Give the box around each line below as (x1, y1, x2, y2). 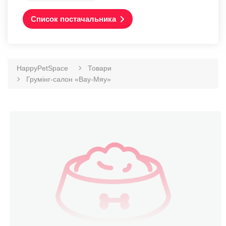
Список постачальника (31, 15, 116, 23)
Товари (88, 64, 111, 72)
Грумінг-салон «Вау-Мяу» (26, 75, 111, 83)
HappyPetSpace (17, 64, 68, 72)
